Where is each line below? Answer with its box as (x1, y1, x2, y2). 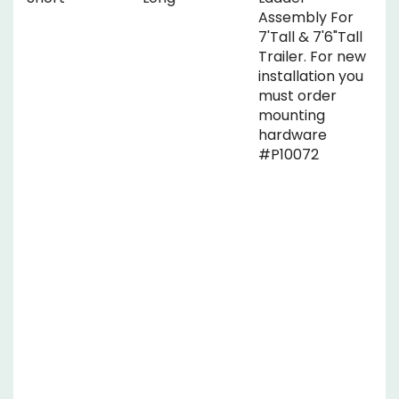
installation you (258, 59, 363, 79)
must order (258, 78, 337, 99)
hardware (258, 118, 327, 138)
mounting (258, 98, 325, 118)
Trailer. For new (258, 39, 366, 60)
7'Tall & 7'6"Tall (258, 20, 362, 40)
